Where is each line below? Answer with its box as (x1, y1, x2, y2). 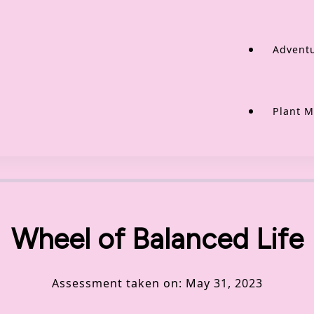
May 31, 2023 (185, 275, 263, 292)
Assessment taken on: (51, 275, 186, 292)
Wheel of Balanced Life (11, 222, 303, 257)
